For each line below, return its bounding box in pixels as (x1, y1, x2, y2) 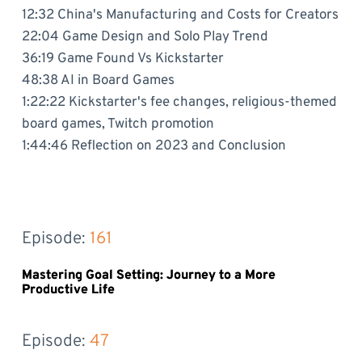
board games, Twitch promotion (21, 115, 214, 133)
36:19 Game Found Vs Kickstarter (21, 49, 224, 68)
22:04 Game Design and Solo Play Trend (21, 27, 268, 46)
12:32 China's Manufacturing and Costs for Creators (21, 6, 339, 24)
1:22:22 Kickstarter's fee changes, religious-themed (21, 93, 337, 112)
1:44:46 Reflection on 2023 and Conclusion (21, 137, 286, 155)
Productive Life (21, 281, 115, 298)
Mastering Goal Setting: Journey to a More (21, 267, 276, 284)
